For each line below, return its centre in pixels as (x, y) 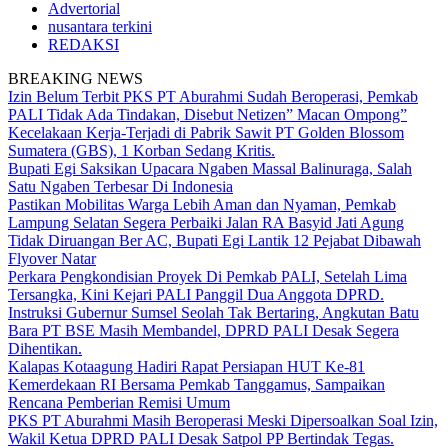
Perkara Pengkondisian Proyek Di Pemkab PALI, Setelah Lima (207, 276)
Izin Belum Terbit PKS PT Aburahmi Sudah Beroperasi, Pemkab (213, 96)
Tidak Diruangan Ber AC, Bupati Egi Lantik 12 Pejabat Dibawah (214, 240)
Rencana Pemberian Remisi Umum (119, 402)
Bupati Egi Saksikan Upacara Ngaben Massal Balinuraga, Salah (210, 168)
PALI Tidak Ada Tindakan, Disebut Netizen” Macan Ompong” (207, 114)
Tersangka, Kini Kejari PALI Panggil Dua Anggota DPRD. (196, 294)
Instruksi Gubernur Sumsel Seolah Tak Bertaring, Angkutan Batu (213, 312)
